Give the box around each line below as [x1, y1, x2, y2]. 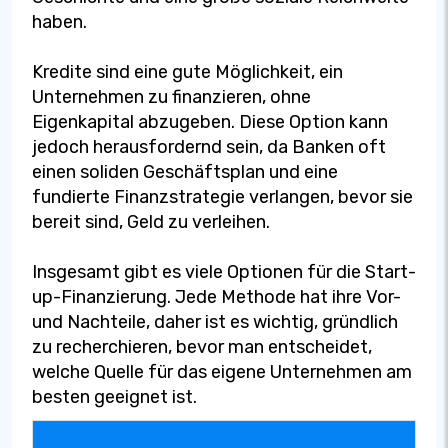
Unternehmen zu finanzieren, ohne [32, 85, 311, 108]
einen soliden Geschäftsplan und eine [32, 160, 338, 183]
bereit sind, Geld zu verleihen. [32, 210, 270, 233]
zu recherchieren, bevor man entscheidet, [32, 335, 372, 358]
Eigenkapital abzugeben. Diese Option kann [32, 110, 388, 133]
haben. [32, 10, 87, 33]
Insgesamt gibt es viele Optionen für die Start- [32, 260, 416, 283]
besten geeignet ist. [32, 385, 197, 408]
